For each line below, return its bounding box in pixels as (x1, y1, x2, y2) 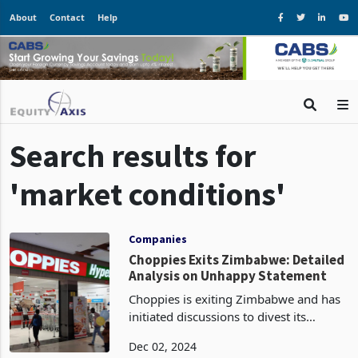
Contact (50, 11, 85, 23)
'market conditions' (10, 201, 285, 242)
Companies (129, 259, 188, 274)
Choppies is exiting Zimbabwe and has (129, 318, 341, 335)
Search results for (10, 163, 256, 204)
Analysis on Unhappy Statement (129, 294, 328, 312)
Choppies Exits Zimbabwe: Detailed (129, 278, 345, 296)
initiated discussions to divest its (129, 336, 307, 352)
